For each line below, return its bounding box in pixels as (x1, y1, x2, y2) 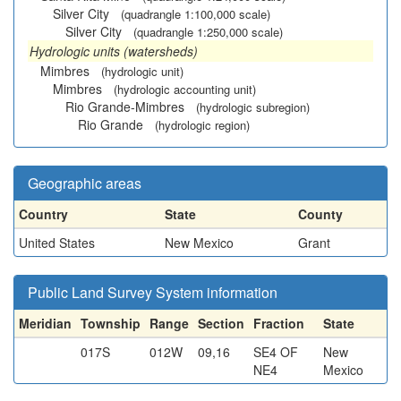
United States (19, 234, 95, 252)
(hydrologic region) (155, 116, 250, 133)
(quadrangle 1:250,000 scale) (133, 23, 283, 40)
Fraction (253, 314, 304, 332)
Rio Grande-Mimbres (65, 98, 184, 115)
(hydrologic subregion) (196, 98, 310, 115)
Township (81, 314, 141, 332)
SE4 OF (253, 343, 298, 361)
